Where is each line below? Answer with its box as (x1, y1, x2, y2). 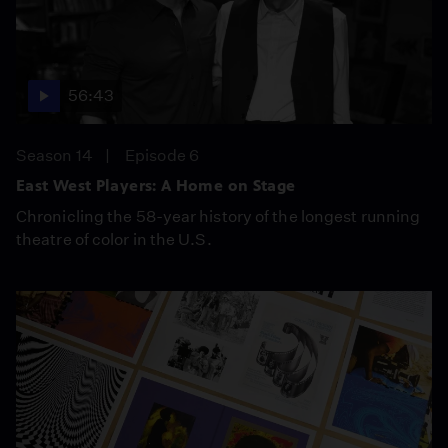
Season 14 (16, 145, 93, 165)
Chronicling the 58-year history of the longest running (16, 206, 421, 226)
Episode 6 (125, 145, 199, 165)
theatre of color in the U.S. (16, 229, 212, 249)
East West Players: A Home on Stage (16, 175, 296, 195)
